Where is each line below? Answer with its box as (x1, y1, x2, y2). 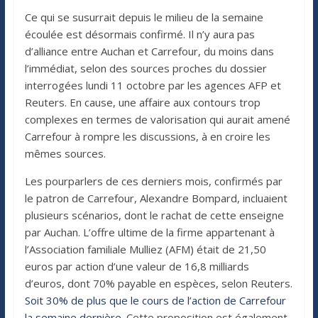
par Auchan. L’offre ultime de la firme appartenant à (24, 224, 275, 239)
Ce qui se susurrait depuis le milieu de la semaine (24, 9, 263, 24)
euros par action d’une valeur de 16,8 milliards (24, 258, 249, 273)
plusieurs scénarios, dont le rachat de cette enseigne (24, 207, 284, 222)
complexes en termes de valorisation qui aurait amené (24, 111, 290, 126)
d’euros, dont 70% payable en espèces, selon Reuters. (24, 275, 292, 290)
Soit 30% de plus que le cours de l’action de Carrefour (24, 292, 286, 307)
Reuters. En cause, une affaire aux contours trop (24, 94, 261, 109)
